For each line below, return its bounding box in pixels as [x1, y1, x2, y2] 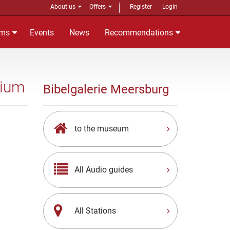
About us [50, 3, 75, 10]
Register [130, 3, 152, 10]
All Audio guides [74, 165, 133, 175]
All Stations [74, 206, 116, 216]
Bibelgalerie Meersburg [43, 82, 169, 97]
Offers [89, 3, 106, 10]
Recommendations [105, 28, 173, 37]
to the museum [74, 124, 129, 133]
